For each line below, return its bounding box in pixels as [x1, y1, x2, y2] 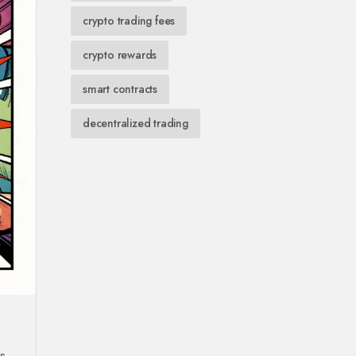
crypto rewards [83, 47, 157, 63]
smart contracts [83, 81, 157, 97]
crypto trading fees [83, 13, 176, 29]
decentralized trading [83, 115, 188, 131]
